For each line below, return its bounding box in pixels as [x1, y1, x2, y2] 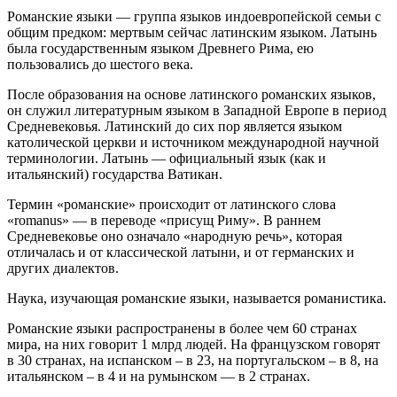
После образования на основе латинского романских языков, [7, 86, 376, 102]
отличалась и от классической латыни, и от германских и [7, 244, 354, 260]
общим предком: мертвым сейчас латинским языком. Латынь [7, 24, 377, 40]
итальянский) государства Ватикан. [7, 166, 222, 182]
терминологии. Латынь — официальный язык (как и [7, 150, 326, 166]
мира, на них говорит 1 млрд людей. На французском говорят [7, 336, 380, 352]
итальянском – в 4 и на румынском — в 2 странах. [7, 368, 310, 384]
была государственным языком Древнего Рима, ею [7, 40, 314, 56]
